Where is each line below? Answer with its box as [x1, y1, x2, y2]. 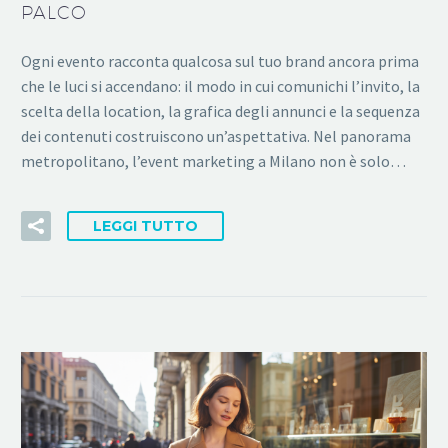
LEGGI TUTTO [93, 217, 198, 236]
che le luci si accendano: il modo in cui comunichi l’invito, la [21, 75, 420, 96]
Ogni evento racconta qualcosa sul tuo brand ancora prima [21, 50, 419, 71]
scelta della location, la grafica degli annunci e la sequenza [21, 100, 420, 121]
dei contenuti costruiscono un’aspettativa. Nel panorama [21, 125, 411, 146]
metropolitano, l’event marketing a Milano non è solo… [21, 150, 406, 171]
